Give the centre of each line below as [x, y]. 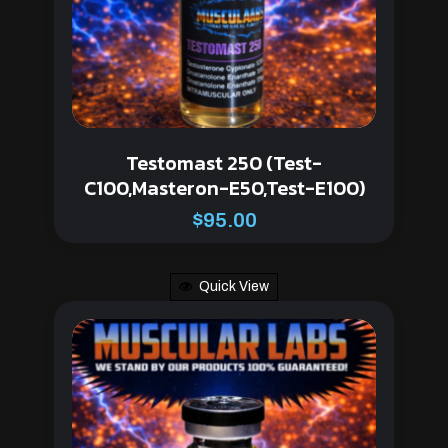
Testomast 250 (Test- [224, 163]
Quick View [234, 287]
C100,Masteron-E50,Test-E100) [224, 188]
